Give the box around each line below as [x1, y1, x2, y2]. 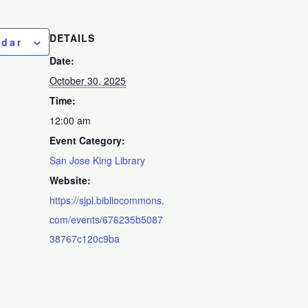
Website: [49, 173, 91, 187]
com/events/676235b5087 [49, 212, 164, 226]
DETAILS [49, 30, 96, 45]
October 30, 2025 [49, 73, 126, 87]
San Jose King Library [49, 153, 146, 167]
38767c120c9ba [49, 231, 120, 245]
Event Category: [49, 133, 126, 147]
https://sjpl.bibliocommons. [49, 192, 165, 207]
